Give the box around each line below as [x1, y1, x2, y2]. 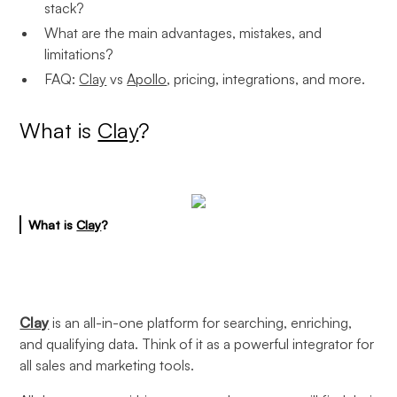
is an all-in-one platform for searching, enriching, [49, 314, 353, 331]
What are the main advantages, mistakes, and [44, 24, 323, 42]
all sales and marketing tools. [19, 356, 195, 374]
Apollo [127, 70, 167, 88]
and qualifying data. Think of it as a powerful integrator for [19, 335, 375, 353]
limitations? [44, 45, 114, 63]
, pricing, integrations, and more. [167, 70, 366, 88]
